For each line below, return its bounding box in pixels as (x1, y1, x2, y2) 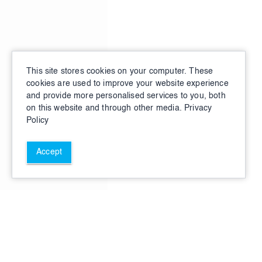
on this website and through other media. (26, 104, 182, 112)
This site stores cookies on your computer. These (26, 67, 213, 75)
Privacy (184, 104, 212, 112)
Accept (36, 148, 63, 156)
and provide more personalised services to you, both (26, 92, 226, 100)
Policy (26, 116, 49, 125)
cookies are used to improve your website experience (26, 80, 229, 88)
